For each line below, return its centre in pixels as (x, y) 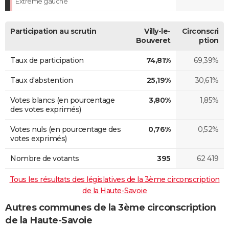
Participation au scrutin (53, 31)
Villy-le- (157, 31)
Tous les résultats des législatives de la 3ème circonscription (114, 179)
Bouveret (153, 40)
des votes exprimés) (46, 109)
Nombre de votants (45, 158)
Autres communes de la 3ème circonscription (110, 207)
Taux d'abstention (42, 80)
